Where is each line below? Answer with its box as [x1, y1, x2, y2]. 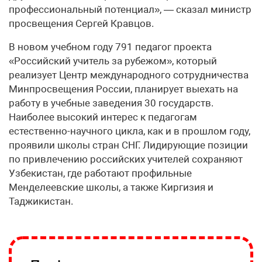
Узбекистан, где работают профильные [9, 167, 192, 179]
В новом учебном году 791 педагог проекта [9, 40, 212, 53]
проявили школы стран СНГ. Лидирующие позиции [9, 139, 248, 151]
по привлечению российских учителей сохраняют [9, 153, 243, 165]
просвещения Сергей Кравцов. [9, 17, 154, 29]
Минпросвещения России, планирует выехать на [9, 82, 238, 95]
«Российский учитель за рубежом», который [9, 54, 217, 67]
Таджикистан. [9, 195, 73, 207]
